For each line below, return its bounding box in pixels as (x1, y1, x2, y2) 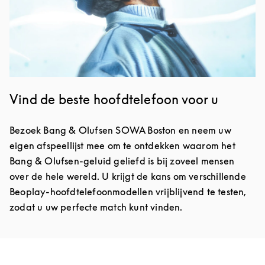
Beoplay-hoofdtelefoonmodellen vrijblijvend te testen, (9, 186, 247, 198)
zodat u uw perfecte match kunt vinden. (9, 201, 183, 214)
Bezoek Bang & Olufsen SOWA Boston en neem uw (9, 124, 231, 137)
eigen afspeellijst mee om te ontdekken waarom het (9, 140, 235, 152)
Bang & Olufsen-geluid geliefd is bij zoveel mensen (9, 155, 235, 167)
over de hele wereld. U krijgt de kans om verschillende (9, 170, 246, 183)
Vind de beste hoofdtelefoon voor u (9, 92, 218, 108)
